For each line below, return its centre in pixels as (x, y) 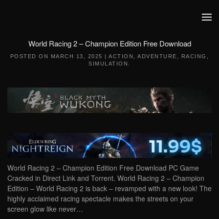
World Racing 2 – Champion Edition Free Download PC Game (103, 168)
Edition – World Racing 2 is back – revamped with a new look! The (109, 188)
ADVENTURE (157, 56)
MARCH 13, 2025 (77, 56)
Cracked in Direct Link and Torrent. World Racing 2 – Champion (106, 178)
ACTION (121, 56)
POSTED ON (30, 56)
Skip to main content (54, 27)
